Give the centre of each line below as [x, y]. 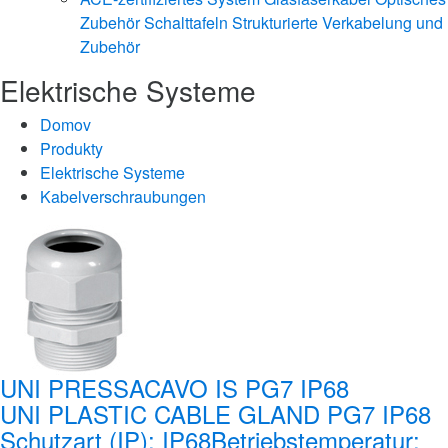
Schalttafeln [186, 22]
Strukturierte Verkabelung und [337, 22]
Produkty [71, 148]
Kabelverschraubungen [123, 196]
